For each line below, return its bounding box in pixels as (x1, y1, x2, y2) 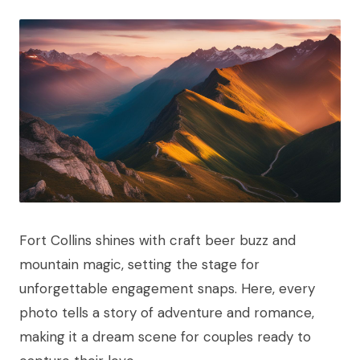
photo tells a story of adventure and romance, (19, 304, 314, 322)
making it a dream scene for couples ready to (19, 328, 311, 346)
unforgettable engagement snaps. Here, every (19, 280, 315, 298)
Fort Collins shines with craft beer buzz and (19, 231, 296, 250)
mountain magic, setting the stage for (19, 256, 260, 274)
